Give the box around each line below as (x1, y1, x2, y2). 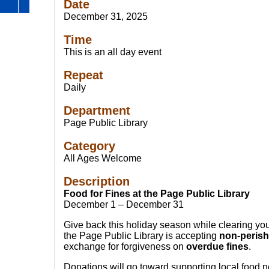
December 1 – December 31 (64, 199, 184, 210)
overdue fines (186, 241, 249, 252)
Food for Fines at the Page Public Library (64, 189, 250, 199)
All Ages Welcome (64, 153, 142, 163)
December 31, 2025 (64, 11, 148, 22)
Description (64, 175, 130, 188)
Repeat (64, 68, 103, 82)
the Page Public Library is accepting (64, 231, 219, 241)
